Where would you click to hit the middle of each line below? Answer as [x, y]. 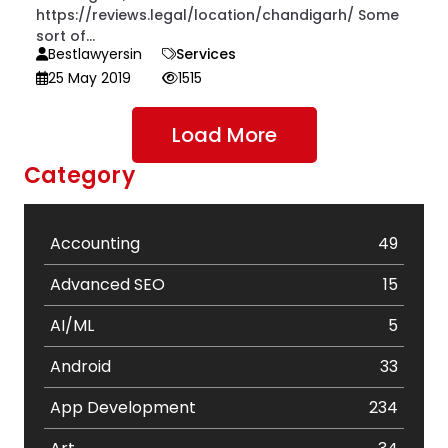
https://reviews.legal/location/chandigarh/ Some [217, 15]
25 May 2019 [89, 78]
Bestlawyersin [95, 54]
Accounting [95, 243]
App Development [123, 407]
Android [80, 366]
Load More [224, 135]
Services [206, 54]
